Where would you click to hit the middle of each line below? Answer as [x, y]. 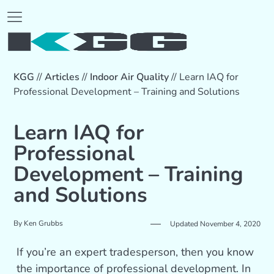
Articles [62, 77]
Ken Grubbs [43, 224]
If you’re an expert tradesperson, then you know [135, 252]
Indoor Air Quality [130, 77]
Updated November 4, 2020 [215, 224]
